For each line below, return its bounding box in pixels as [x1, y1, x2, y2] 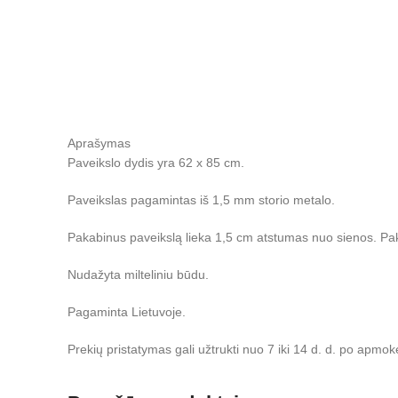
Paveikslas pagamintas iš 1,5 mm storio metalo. [68, 193, 335, 208]
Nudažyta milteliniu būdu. [68, 267, 209, 283]
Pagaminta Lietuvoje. [68, 305, 186, 320]
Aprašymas [68, 136, 131, 151]
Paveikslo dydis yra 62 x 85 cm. [68, 155, 244, 171]
